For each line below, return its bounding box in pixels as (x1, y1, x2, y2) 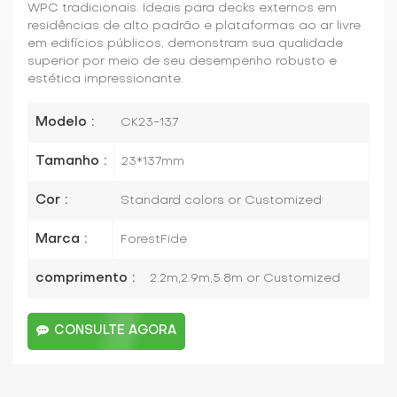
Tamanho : (35, 154, 106, 167)
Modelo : (35, 115, 94, 128)
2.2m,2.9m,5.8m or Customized (150, 272, 340, 284)
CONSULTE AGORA (54, 324, 176, 337)
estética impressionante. (27, 73, 183, 85)
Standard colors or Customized (121, 194, 322, 206)
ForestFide (121, 233, 187, 245)
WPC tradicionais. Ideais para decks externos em (27, 2, 337, 14)
